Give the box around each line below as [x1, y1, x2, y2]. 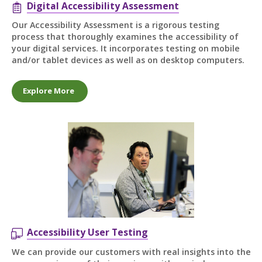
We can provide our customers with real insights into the [11, 246, 251, 257]
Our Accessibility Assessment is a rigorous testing [11, 19, 219, 31]
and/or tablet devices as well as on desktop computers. [11, 54, 244, 66]
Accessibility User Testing [26, 226, 148, 239]
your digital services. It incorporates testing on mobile [11, 43, 240, 54]
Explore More [23, 85, 75, 96]
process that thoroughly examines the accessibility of [11, 31, 239, 43]
